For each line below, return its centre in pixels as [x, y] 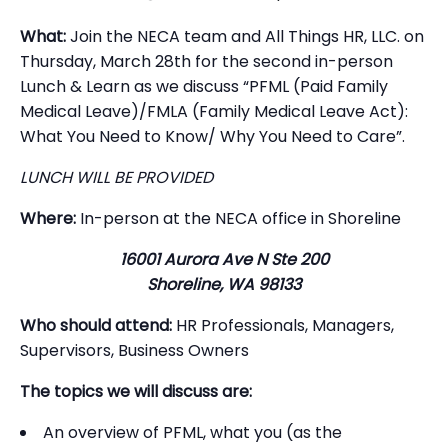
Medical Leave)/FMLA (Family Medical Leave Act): [214, 111]
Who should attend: [96, 325]
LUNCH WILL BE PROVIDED [116, 177]
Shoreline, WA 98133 [224, 284]
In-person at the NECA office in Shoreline [238, 218]
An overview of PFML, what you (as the [192, 432]
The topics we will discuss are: [136, 391]
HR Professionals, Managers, [283, 325]
